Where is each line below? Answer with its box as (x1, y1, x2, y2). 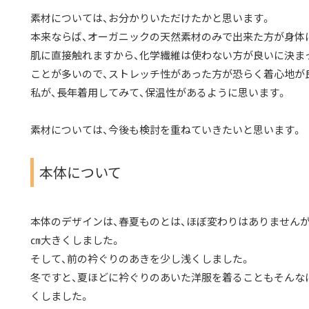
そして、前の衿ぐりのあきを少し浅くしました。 (30, 251, 250, 266)
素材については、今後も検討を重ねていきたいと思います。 (30, 122, 302, 137)
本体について (39, 162, 121, 182)
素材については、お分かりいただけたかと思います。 (30, 10, 271, 26)
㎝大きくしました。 (30, 232, 121, 248)
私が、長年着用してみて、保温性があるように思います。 (30, 85, 287, 100)
